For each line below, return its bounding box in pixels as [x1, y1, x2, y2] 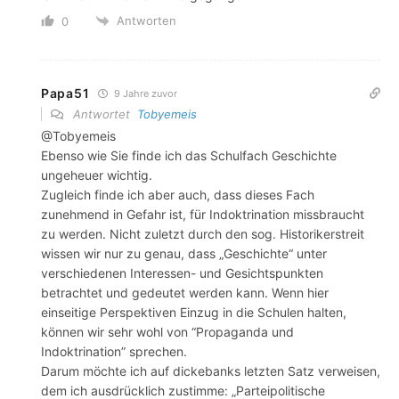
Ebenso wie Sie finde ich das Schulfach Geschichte [41, 148, 337, 164]
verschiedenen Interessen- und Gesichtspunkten [41, 265, 323, 281]
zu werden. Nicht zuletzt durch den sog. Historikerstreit [41, 226, 364, 242]
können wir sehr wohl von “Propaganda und [41, 324, 294, 340]
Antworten [117, 12, 176, 28]
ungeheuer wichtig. [41, 167, 152, 183]
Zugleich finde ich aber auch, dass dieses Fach [41, 187, 314, 203]
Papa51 [41, 85, 90, 102]
